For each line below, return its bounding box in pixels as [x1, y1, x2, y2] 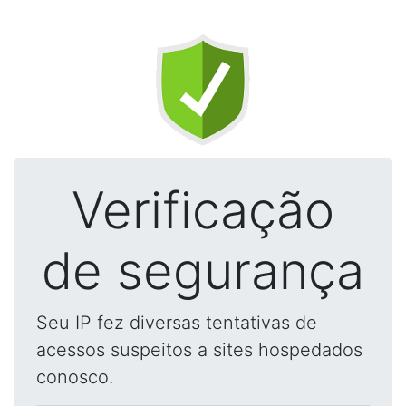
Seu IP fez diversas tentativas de [36, 312, 317, 333]
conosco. [36, 366, 113, 388]
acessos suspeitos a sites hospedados [36, 339, 362, 361]
